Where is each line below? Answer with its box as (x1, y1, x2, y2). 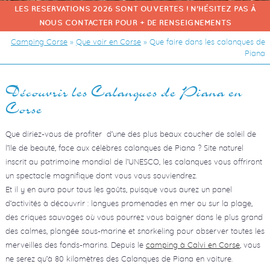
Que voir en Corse (76, 37, 141, 46)
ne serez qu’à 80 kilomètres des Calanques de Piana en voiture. (5, 254, 233, 263)
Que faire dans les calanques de (149, 37, 265, 46)
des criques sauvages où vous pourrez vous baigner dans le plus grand (5, 212, 263, 222)
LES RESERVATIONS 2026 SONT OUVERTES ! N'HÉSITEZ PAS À (14, 4, 256, 14)
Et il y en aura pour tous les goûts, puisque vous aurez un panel (5, 184, 232, 194)
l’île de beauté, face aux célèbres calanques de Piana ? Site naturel (5, 143, 243, 152)
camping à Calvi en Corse (145, 240, 240, 250)
